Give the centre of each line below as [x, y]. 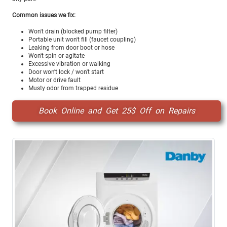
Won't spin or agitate [56, 56]
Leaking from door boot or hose [71, 48]
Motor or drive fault [54, 80]
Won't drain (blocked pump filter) [73, 32]
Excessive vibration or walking [69, 64]
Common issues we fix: [44, 15]
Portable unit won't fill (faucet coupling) [82, 40]
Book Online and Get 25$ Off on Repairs [117, 111]
